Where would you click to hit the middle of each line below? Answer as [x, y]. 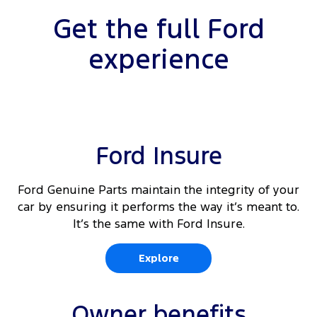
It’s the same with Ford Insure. [158, 224]
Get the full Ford [158, 29]
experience [158, 60]
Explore [158, 258]
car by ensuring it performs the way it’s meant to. [158, 207]
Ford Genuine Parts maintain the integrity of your [158, 190]
